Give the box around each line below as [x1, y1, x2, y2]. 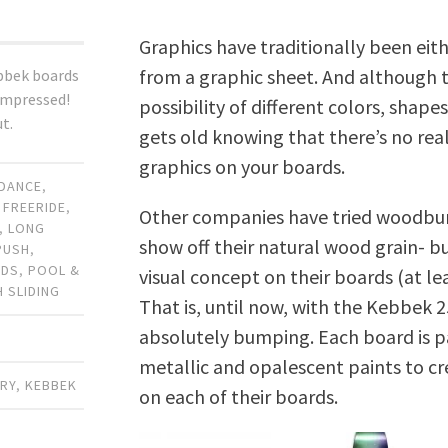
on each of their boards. [139, 383, 339, 409]
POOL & [28, 261, 81, 280]
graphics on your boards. [139, 153, 346, 179]
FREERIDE [3, 198, 67, 217]
